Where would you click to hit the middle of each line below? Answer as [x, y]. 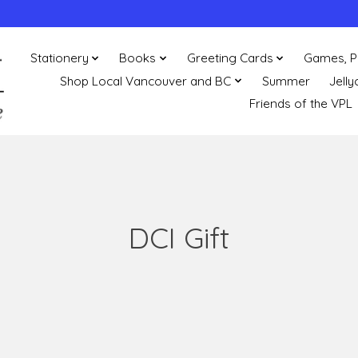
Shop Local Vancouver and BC [146, 81]
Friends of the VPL [301, 104]
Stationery [60, 58]
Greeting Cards [230, 58]
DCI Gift [179, 237]
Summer [286, 81]
